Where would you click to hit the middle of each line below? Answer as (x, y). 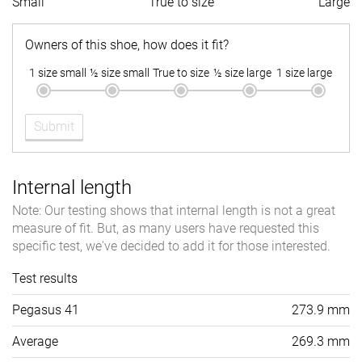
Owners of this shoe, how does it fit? (127, 45)
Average (35, 342)
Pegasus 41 (46, 310)
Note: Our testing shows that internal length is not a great (174, 211)
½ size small (119, 73)
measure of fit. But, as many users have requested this (166, 229)
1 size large (304, 73)
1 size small (58, 73)
